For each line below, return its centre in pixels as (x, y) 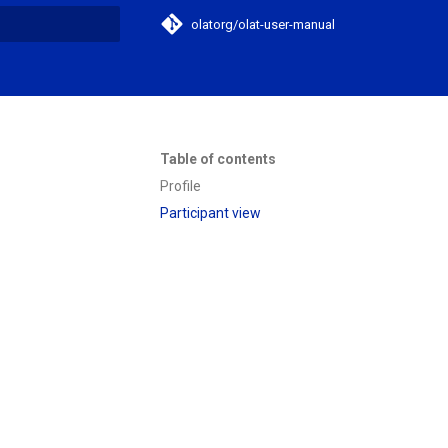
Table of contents (218, 159)
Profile (180, 185)
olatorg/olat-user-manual (263, 24)
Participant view (210, 212)
